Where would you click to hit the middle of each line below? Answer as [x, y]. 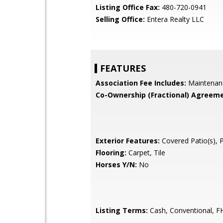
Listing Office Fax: [128, 7]
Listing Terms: [122, 210]
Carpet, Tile [146, 153]
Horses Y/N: [116, 165]
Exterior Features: [128, 141]
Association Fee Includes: [141, 83]
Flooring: [111, 153]
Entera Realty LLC [174, 19]
